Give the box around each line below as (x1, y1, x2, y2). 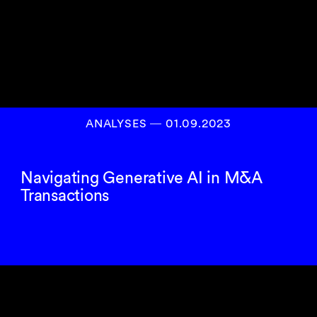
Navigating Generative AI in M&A (21, 167, 262, 188)
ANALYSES (86, 117, 151, 130)
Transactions (21, 185, 110, 205)
